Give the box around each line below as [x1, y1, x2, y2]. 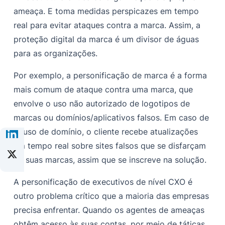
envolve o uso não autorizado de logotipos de [14, 98, 190, 109]
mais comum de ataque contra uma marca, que [14, 84, 193, 95]
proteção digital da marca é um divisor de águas [14, 34, 199, 45]
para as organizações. [14, 48, 98, 59]
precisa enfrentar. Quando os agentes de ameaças [14, 205, 205, 215]
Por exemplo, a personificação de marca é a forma [14, 70, 207, 81]
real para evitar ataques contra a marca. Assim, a [14, 20, 201, 31]
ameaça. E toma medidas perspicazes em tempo [14, 6, 199, 17]
